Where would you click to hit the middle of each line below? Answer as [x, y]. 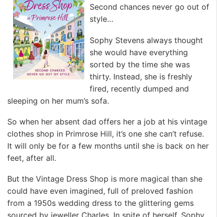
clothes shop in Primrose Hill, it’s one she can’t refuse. [106, 134]
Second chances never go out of [149, 7]
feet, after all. [32, 158]
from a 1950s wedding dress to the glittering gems [101, 203]
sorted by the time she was [140, 64]
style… [101, 19]
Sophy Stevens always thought [146, 40]
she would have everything [139, 52]
